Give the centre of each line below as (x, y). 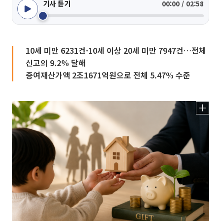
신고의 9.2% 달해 (56, 63)
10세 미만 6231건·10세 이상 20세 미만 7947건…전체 (116, 50)
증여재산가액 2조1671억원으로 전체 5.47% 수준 (108, 75)
